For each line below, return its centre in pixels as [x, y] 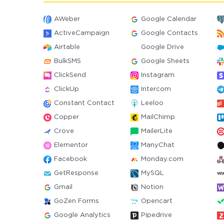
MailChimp [158, 117]
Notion [152, 187]
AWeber [67, 19]
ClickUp [66, 89]
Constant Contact [84, 103]
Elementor [71, 145]
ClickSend [70, 75]
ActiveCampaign [82, 33]
